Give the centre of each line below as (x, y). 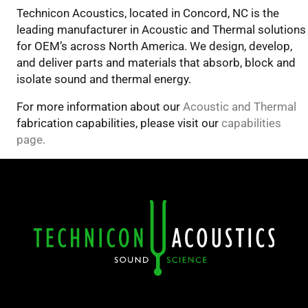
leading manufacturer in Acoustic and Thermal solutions (161, 30)
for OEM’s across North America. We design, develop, (154, 46)
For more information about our (100, 107)
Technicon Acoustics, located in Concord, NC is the (148, 13)
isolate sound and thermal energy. (107, 79)
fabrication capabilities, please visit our (119, 123)
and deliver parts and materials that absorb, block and (156, 63)
